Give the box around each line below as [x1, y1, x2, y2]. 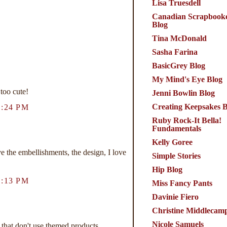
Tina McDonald [152, 33, 207, 43]
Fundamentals [152, 124, 201, 133]
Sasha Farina [152, 47, 198, 56]
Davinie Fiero [152, 192, 199, 201]
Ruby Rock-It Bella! [152, 116, 221, 125]
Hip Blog [152, 165, 182, 174]
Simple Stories [152, 151, 201, 160]
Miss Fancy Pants [152, 178, 212, 187]
